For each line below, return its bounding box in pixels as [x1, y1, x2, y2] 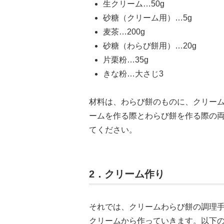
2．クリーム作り [89, 168, 164, 180]
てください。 [89, 125, 137, 134]
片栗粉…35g [103, 55, 148, 64]
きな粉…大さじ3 [103, 69, 163, 78]
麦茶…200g [103, 27, 147, 36]
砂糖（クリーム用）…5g [103, 13, 192, 22]
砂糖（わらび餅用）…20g [103, 41, 196, 50]
